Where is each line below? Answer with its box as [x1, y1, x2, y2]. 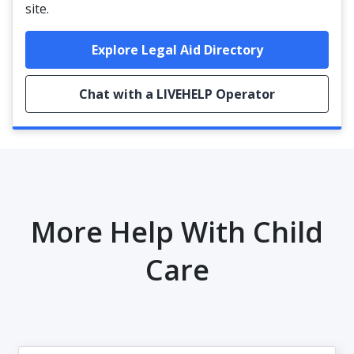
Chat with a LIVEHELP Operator [79, 85, 275, 103]
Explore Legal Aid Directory [91, 41, 263, 58]
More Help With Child [31, 213, 323, 251]
